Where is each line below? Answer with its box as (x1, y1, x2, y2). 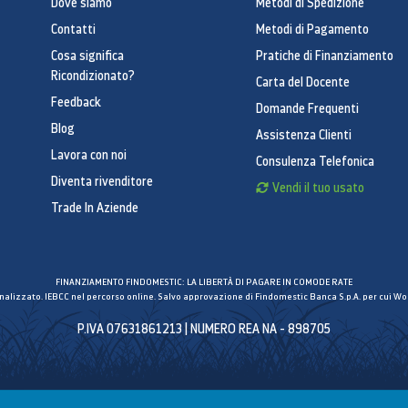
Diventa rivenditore (51, 173, 153, 189)
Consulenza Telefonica (256, 153, 374, 169)
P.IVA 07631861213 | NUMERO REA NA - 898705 (77, 321, 331, 337)
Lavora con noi (51, 147, 127, 163)
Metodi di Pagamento (256, 21, 369, 37)
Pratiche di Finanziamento (256, 47, 393, 64)
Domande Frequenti (256, 100, 359, 117)
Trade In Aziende (51, 199, 138, 216)
